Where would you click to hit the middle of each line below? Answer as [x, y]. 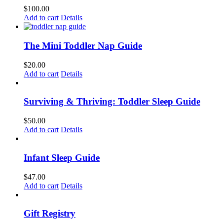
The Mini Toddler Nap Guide [83, 45]
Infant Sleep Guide [62, 157]
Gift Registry [50, 214]
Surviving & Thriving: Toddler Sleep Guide [112, 102]
